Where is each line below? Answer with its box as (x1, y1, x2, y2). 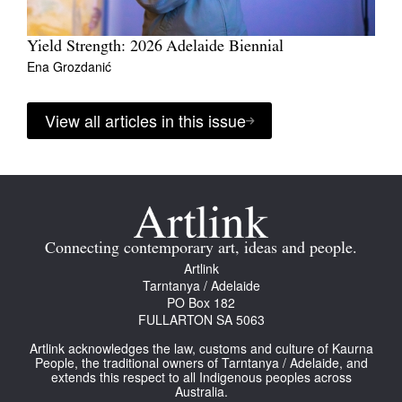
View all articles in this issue (45, 109, 246, 133)
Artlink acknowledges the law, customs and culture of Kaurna (29, 339, 373, 358)
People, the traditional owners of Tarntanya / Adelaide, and (34, 354, 368, 372)
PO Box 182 (167, 293, 235, 312)
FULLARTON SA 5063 (137, 310, 265, 329)
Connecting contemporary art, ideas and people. (45, 240, 357, 258)
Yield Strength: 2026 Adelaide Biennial (27, 39, 284, 57)
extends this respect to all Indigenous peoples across (50, 368, 352, 387)
